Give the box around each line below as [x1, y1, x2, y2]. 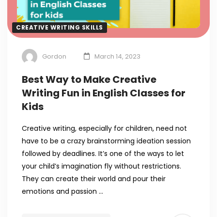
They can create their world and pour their [22, 174, 166, 184]
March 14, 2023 [94, 52, 140, 62]
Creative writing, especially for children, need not [22, 124, 187, 134]
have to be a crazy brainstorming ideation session [22, 136, 191, 146]
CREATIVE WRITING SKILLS [16, 23, 103, 32]
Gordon [42, 52, 66, 62]
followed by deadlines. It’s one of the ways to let [22, 149, 184, 159]
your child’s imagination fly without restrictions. [22, 161, 181, 171]
